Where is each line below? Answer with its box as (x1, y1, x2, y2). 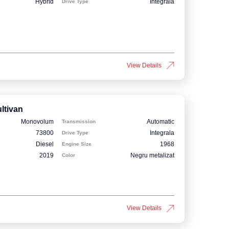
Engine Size (62, 141, 92, 147)
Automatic (147, 118, 174, 126)
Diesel (36, 141, 54, 148)
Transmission (62, 119, 96, 125)
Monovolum (21, 118, 54, 126)
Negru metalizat (130, 152, 174, 159)
